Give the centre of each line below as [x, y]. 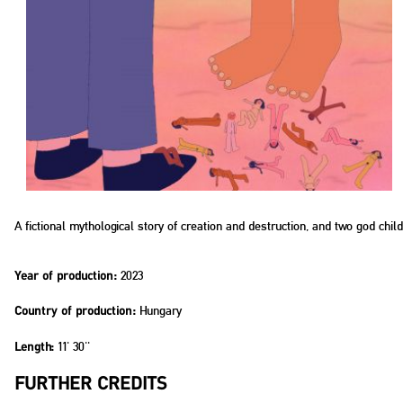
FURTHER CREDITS [91, 384]
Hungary [159, 311]
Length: [34, 347]
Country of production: [75, 312]
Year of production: [66, 276]
